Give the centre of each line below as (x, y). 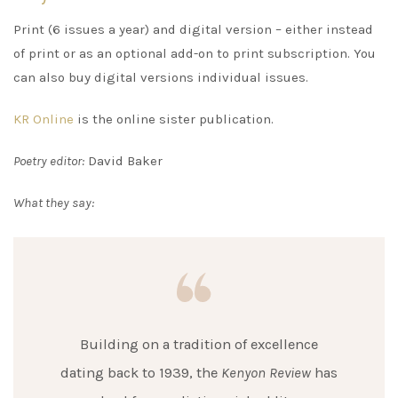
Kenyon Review (266, 373)
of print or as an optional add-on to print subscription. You (195, 54)
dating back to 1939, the (141, 373)
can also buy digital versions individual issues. (161, 78)
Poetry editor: (49, 161)
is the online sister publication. (174, 119)
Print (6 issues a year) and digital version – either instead (193, 30)
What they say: (54, 203)
